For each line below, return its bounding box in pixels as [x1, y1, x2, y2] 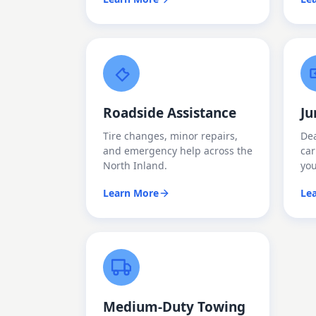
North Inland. [103, 159, 167, 172]
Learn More [103, 186, 159, 200]
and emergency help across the [103, 144, 253, 157]
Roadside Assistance [103, 104, 236, 122]
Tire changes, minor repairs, [103, 129, 238, 142]
